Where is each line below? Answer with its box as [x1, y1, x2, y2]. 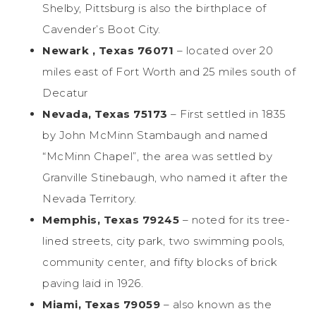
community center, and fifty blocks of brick [42, 255, 278, 269]
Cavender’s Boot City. [42, 22, 161, 36]
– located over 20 [176, 43, 273, 57]
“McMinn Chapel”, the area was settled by [42, 149, 272, 163]
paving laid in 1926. [42, 276, 143, 290]
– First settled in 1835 [171, 107, 286, 121]
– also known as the [163, 297, 272, 311]
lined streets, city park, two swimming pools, [42, 233, 285, 248]
